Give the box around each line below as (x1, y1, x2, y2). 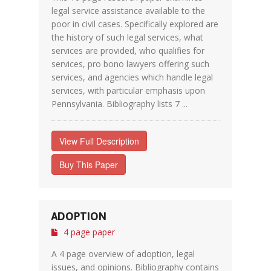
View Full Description (59, 135, 139, 147)
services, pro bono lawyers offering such (51, 58, 209, 70)
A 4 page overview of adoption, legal (51, 248, 195, 260)
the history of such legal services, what (51, 31, 203, 43)
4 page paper (64, 226, 115, 238)
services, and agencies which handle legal (51, 71, 213, 83)
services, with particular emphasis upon (51, 85, 205, 96)
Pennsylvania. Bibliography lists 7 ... (51, 98, 188, 109)
